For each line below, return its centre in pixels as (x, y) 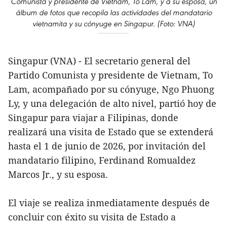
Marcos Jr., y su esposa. (58, 175)
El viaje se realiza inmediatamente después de (109, 203)
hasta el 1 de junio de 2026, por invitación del (107, 146)
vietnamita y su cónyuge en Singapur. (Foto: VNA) (113, 24)
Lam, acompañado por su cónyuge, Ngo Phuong (111, 89)
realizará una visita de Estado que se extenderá (111, 132)
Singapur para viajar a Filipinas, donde (93, 118)
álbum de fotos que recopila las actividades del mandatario (113, 13)
